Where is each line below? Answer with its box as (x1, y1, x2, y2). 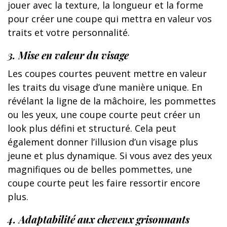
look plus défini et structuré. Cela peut (8, 122, 176, 134)
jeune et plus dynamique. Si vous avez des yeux (8, 149, 212, 162)
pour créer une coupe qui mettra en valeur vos (8, 12, 212, 25)
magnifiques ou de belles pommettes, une (8, 163, 192, 175)
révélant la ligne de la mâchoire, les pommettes (8, 94, 216, 107)
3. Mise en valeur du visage (8, 48, 129, 62)
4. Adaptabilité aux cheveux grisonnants (8, 212, 190, 226)
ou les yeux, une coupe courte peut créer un (8, 108, 200, 121)
